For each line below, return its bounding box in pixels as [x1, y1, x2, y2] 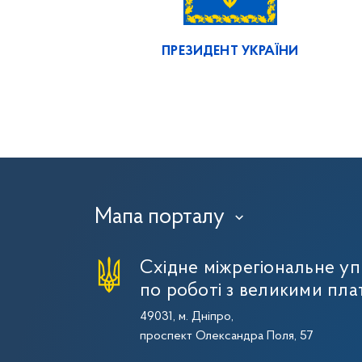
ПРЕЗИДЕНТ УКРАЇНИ [162, 44, 299, 58]
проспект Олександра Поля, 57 [140, 329, 314, 343]
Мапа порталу [95, 205, 225, 229]
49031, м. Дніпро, [140, 309, 234, 323]
